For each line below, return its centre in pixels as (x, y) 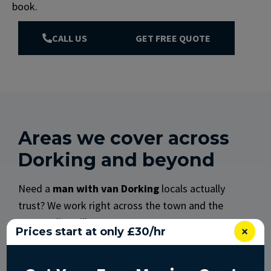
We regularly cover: (61, 239)
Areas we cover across (124, 138)
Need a (35, 188)
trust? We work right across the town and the (121, 205)
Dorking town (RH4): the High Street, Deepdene (142, 256)
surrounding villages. (65, 222)
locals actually (192, 188)
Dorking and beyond (116, 160)
